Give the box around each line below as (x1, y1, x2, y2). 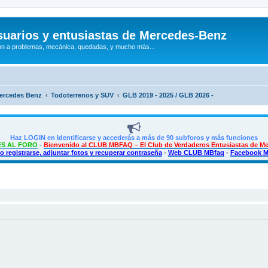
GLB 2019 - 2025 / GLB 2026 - (123, 91, 214, 99)
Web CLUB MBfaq (167, 148, 224, 156)
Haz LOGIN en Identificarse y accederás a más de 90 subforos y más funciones (10, 133, 258, 141)
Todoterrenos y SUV (51, 91, 114, 99)
